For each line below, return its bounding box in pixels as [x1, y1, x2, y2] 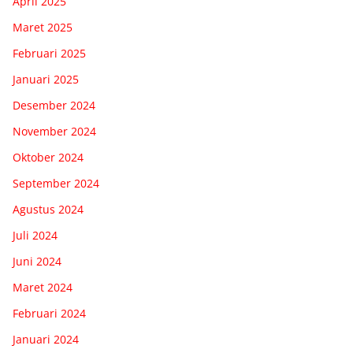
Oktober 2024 [13, 149, 84, 165]
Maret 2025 [13, 19, 72, 35]
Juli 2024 [13, 227, 58, 243]
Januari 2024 [13, 331, 79, 347]
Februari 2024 [13, 305, 86, 321]
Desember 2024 [13, 97, 95, 113]
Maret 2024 [13, 279, 72, 295]
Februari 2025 [13, 45, 86, 61]
